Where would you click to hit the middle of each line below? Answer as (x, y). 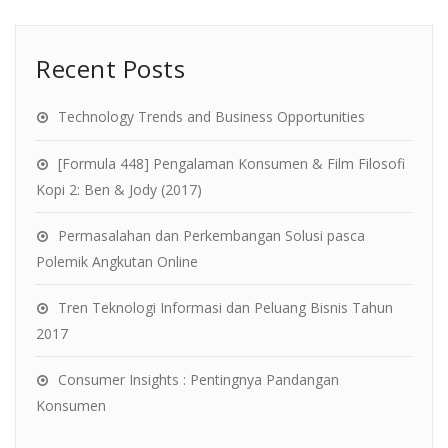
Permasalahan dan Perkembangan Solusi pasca (211, 236)
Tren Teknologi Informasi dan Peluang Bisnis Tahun (225, 308)
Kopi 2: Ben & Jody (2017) (119, 190)
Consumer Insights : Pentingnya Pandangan (198, 380)
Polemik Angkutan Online (117, 262)
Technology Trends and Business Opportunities (211, 117)
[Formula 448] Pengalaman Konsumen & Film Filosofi (231, 164)
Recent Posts (110, 69)
